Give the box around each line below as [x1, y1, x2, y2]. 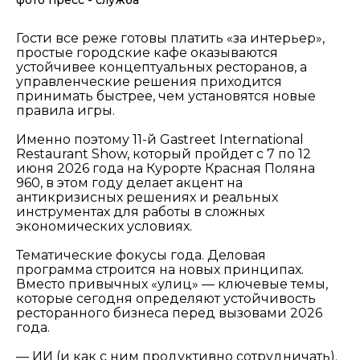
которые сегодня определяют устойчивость [16, 291, 316, 307]
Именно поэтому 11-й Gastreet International [16, 132, 304, 148]
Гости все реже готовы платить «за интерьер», [16, 31, 325, 47]
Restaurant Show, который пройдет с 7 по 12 [16, 146, 311, 162]
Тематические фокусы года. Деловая [16, 247, 266, 264]
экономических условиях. [16, 219, 192, 235]
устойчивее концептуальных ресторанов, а [16, 59, 307, 76]
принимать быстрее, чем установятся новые [16, 88, 316, 104]
